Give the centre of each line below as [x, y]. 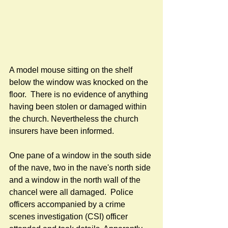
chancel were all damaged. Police [72, 192]
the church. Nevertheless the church [75, 119]
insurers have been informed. [62, 131]
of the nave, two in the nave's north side [81, 168]
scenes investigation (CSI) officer [69, 217]
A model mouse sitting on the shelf [72, 70]
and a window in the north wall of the [76, 180]
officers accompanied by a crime [68, 205]
